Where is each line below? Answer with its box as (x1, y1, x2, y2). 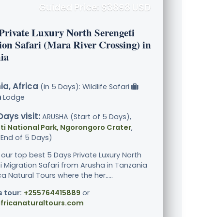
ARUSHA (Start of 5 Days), (40, 112, 131, 122)
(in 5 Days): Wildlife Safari (38, 82, 131, 92)
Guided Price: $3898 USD (39, 1, 151, 15)
